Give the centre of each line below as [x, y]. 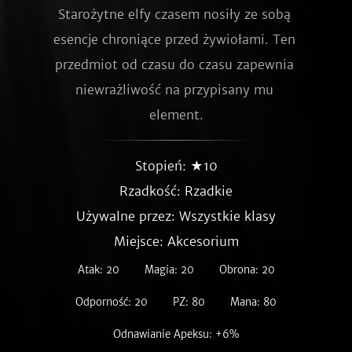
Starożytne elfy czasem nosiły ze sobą [174, 14]
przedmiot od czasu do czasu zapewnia [174, 64]
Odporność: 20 [112, 302]
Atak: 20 [98, 270]
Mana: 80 [253, 302]
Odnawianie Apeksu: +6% [176, 334]
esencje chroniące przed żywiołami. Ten [174, 39]
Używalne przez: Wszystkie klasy [176, 216]
